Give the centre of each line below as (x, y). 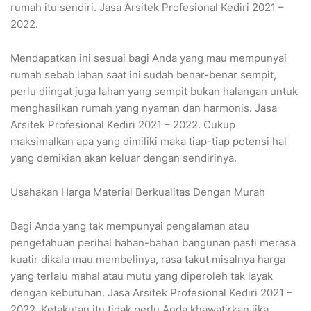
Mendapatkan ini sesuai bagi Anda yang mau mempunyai (149, 58)
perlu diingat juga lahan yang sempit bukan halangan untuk (154, 92)
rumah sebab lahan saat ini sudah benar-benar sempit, (143, 75)
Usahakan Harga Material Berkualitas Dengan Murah (138, 192)
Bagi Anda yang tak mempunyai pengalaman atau (130, 226)
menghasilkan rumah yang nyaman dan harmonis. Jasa (144, 108)
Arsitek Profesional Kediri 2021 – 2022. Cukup (123, 125)
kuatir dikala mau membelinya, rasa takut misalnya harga (148, 260)
